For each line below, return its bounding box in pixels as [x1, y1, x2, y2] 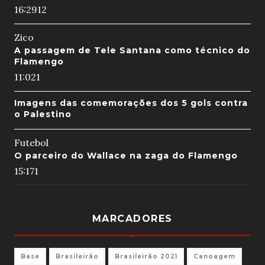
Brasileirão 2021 [114, 252, 177, 260]
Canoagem [193, 252, 235, 260]
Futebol [14, 136, 49, 148]
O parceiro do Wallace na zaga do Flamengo [14, 150, 238, 161]
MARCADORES [92, 212, 173, 224]
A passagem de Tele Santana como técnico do [14, 44, 250, 56]
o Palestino [14, 108, 72, 119]
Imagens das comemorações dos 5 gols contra [14, 97, 248, 108]
